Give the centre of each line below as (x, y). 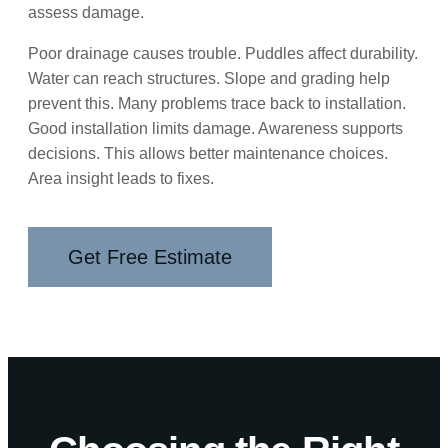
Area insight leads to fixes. (121, 178)
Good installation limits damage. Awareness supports (215, 128)
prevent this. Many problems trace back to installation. (217, 103)
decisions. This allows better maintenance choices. (208, 153)
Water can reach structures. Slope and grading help (209, 78)
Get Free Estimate (150, 256)
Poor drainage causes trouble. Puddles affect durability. (223, 53)
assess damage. (86, 12)
